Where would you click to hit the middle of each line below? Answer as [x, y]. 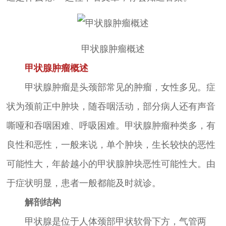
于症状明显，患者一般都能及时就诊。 [83, 183]
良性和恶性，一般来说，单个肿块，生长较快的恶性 [111, 145]
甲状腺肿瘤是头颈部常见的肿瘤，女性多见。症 [111, 87]
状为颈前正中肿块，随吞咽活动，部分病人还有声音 [111, 106]
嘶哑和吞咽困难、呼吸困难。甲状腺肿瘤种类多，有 [111, 125]
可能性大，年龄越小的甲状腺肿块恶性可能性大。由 [111, 164]
